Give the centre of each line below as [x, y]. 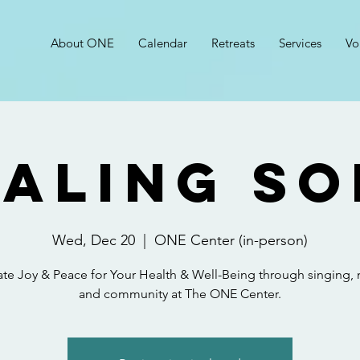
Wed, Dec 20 [94, 240]
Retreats [233, 43]
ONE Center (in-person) [231, 240]
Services [300, 43]
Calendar [163, 43]
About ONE [82, 43]
